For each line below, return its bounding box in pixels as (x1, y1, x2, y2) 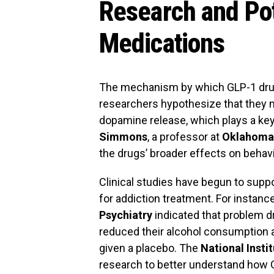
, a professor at (147, 130, 222, 143)
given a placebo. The (99, 242, 201, 254)
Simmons (99, 130, 147, 143)
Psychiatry (99, 209, 152, 221)
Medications (99, 28, 225, 59)
